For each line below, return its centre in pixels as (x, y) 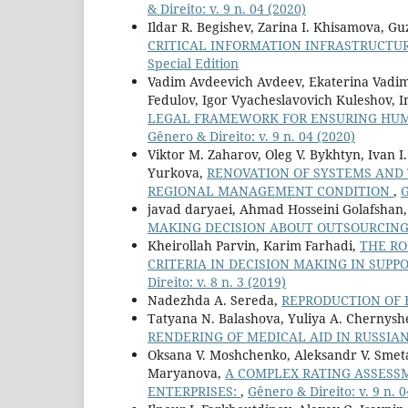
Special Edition (193, 63)
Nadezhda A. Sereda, (214, 300)
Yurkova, (177, 172)
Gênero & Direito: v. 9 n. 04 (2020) (251, 136)
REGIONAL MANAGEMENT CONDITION (270, 190)
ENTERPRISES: (194, 391)
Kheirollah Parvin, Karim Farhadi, (254, 245)
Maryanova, (186, 372)
